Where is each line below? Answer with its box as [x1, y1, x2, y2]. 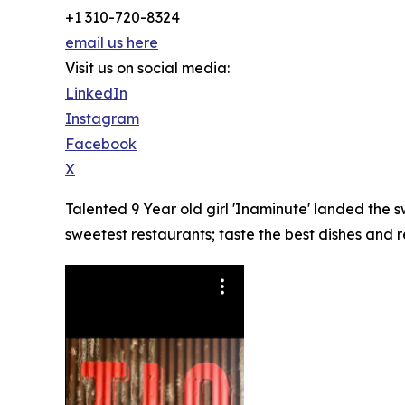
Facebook [65, 134, 137, 153]
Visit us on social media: [65, 58, 230, 77]
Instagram [65, 108, 139, 127]
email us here [65, 33, 158, 52]
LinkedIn [65, 83, 127, 102]
